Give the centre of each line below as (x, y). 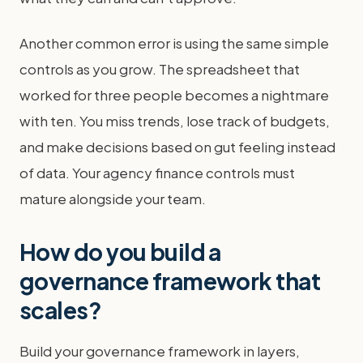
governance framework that (170, 281)
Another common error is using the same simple (174, 43)
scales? (61, 310)
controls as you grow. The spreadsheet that (160, 69)
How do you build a (120, 252)
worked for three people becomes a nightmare (174, 95)
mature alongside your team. (113, 199)
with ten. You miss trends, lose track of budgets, (175, 121)
